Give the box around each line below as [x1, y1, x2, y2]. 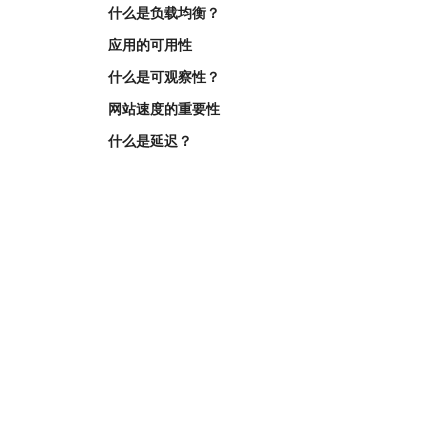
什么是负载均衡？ [108, 4, 220, 21]
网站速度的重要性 [108, 100, 220, 117]
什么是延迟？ [108, 132, 192, 149]
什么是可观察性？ [108, 68, 220, 85]
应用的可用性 [108, 36, 192, 53]
